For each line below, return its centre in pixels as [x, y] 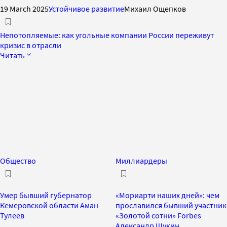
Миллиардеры [141, 160]
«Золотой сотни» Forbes [158, 215]
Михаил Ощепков [155, 8]
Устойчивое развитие [86, 8]
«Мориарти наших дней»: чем [167, 195]
